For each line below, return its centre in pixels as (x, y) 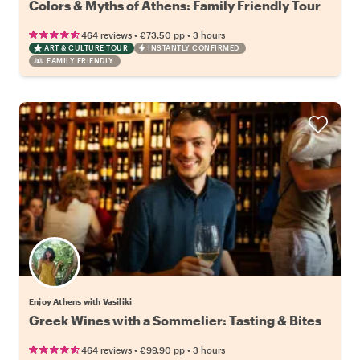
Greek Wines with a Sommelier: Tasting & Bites (175, 320)
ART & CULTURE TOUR (86, 47)
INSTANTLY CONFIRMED (194, 47)
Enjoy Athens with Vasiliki (81, 301)
